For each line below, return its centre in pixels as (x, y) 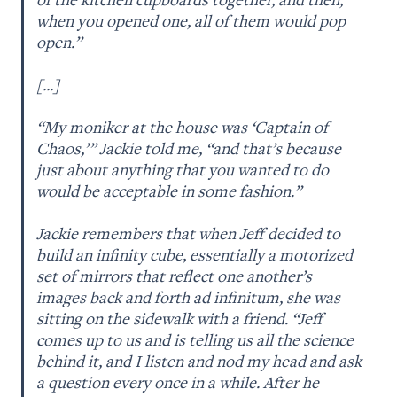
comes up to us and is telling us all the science (195, 339)
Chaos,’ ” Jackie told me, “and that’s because (189, 148)
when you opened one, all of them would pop (191, 20)
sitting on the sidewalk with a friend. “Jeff (180, 318)
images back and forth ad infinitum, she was (189, 296)
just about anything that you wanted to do (183, 169)
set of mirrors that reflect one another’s (175, 275)
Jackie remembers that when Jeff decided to (189, 233)
